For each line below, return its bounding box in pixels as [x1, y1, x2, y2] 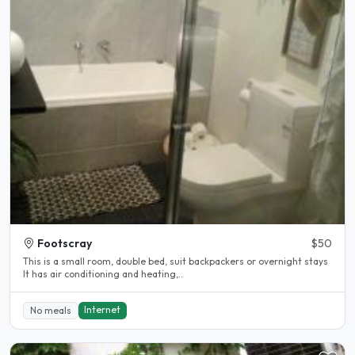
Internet [84, 303, 121, 316]
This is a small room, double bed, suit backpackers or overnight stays [23, 255, 328, 268]
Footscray [37, 236, 92, 251]
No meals [29, 304, 71, 317]
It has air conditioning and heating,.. [23, 268, 183, 281]
